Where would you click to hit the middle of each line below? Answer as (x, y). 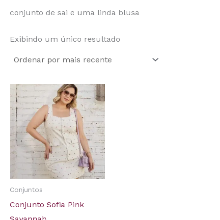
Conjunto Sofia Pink (47, 204)
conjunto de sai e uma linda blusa (75, 13)
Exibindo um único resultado (65, 39)
